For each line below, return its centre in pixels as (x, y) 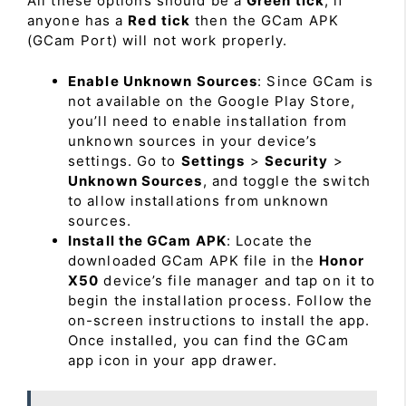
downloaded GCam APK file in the (194, 260)
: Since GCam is (315, 81)
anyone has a (78, 20)
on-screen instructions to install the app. (219, 320)
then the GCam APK (265, 20)
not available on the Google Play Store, (212, 101)
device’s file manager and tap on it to (237, 280)
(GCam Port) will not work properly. (158, 40)
